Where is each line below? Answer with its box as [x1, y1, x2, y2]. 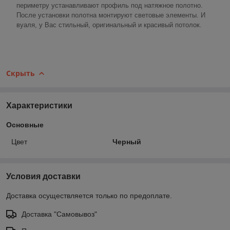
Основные [6, 121, 44, 129]
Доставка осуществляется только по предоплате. [6, 191, 172, 200]
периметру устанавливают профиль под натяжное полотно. [16, 1, 203, 9]
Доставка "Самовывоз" [22, 210, 97, 219]
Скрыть [6, 68, 35, 78]
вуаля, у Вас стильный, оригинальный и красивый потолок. [16, 21, 202, 29]
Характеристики [6, 101, 72, 110]
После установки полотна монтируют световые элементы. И [16, 11, 205, 19]
